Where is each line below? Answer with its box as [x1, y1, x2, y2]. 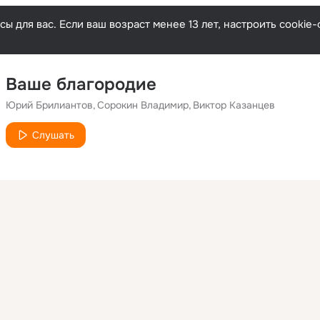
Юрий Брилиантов [6, 99, 93, 111]
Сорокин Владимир [97, 99, 189, 111]
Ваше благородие [6, 74, 156, 95]
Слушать [32, 129, 74, 141]
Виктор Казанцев [193, 99, 275, 111]
